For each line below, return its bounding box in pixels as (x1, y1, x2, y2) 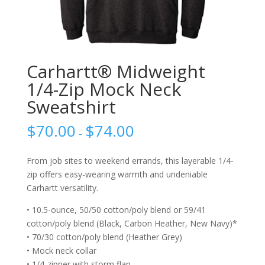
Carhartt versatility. (26, 182, 98, 194)
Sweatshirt (26, 95, 116, 119)
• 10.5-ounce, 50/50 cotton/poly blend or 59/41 (26, 204, 206, 216)
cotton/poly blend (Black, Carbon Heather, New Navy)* (26, 218, 237, 230)
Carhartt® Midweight (26, 59, 205, 84)
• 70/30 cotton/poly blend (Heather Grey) (26, 231, 182, 243)
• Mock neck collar (26, 245, 96, 257)
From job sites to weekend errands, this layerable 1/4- (26, 155, 234, 167)
